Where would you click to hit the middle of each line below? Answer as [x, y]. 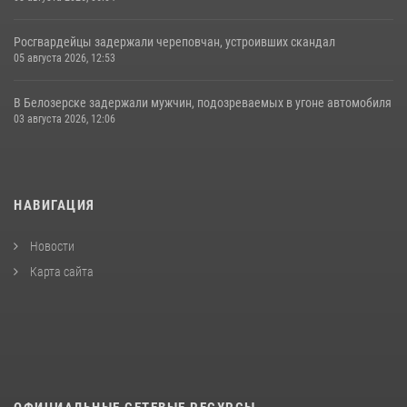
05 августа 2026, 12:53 [65, 59]
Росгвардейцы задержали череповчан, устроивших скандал [174, 42]
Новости [51, 247]
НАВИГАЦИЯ [55, 206]
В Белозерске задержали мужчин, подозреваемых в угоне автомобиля [203, 103]
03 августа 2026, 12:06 [65, 119]
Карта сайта [60, 272]
